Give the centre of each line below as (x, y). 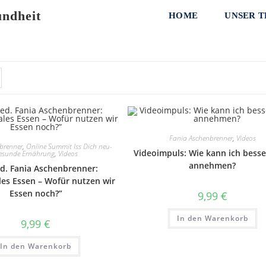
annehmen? (213, 165)
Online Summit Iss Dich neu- (69, 146)
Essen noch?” (36, 193)
